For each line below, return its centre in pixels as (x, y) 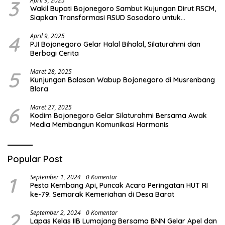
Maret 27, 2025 (51, 107)
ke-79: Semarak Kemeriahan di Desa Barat (102, 194)
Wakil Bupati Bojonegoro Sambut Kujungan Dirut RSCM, (123, 8)
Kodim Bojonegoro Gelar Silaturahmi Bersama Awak (119, 115)
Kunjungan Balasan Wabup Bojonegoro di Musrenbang (123, 80)
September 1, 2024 (55, 177)
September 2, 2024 (55, 212)
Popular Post (35, 159)
